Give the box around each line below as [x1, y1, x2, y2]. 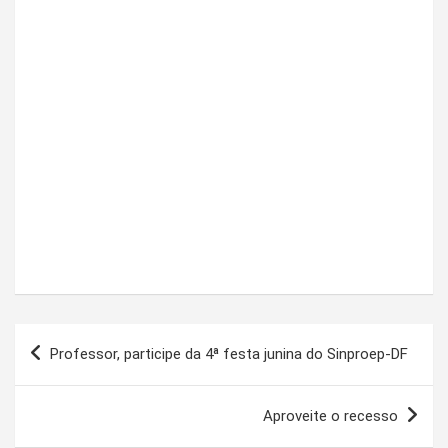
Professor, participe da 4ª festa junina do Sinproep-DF [50, 344, 408, 363]
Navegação [14, 323, 141, 353]
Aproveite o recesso [263, 406, 398, 425]
